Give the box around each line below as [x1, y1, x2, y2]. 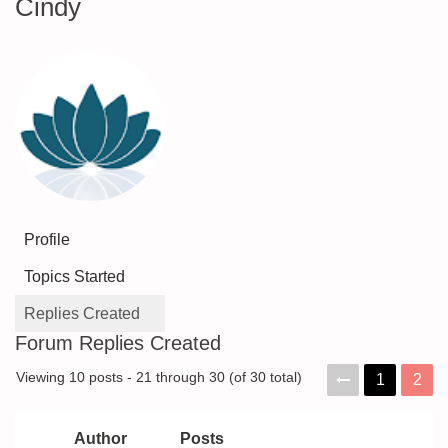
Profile [24, 231, 70, 248]
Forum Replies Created [15, 332, 221, 354]
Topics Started [24, 268, 125, 285]
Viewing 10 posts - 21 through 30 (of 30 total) [16, 370, 302, 385]
